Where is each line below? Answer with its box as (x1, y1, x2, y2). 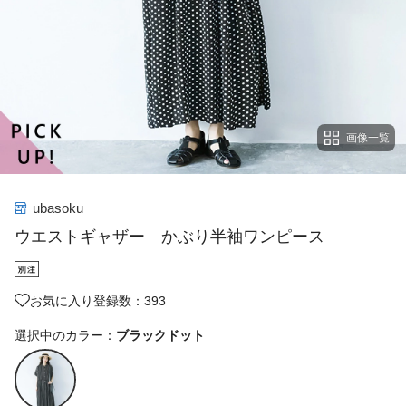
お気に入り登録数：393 (30, 293, 166, 308)
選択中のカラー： (14, 328, 116, 343)
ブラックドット (116, 328, 205, 343)
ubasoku (33, 200, 83, 217)
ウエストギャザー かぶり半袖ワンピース (14, 227, 324, 246)
